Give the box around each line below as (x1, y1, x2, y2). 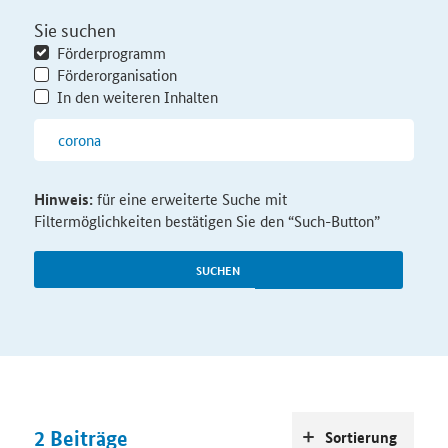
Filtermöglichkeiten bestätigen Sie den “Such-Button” (33, 210, 380, 232)
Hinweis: (33, 188, 93, 211)
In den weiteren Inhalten (56, 86, 218, 108)
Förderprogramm (56, 42, 166, 64)
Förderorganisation (56, 64, 177, 86)
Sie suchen (33, 17, 116, 42)
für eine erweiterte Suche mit (92, 188, 287, 210)
